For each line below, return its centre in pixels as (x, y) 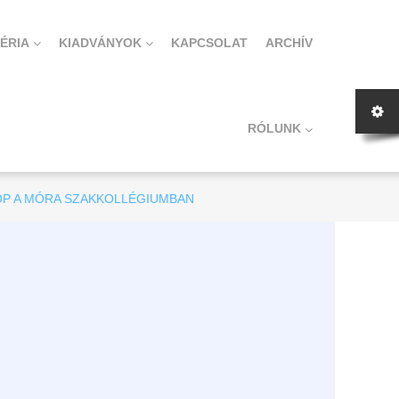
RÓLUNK (274, 129)
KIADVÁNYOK (100, 43)
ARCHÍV (289, 43)
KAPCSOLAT (209, 43)
